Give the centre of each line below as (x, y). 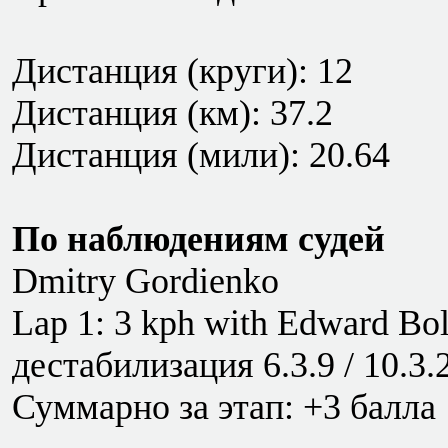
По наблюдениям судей (198, 239)
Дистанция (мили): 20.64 (201, 155)
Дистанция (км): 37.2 (172, 113)
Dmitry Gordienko (145, 281)
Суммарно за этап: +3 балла (224, 407)
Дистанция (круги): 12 (182, 71)
